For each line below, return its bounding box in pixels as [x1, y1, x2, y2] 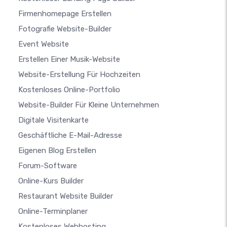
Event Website [18, 39, 69, 49]
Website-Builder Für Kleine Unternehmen [18, 100, 159, 109]
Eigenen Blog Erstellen [18, 145, 96, 155]
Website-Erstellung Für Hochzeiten [18, 69, 140, 79]
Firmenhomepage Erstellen [18, 9, 111, 18]
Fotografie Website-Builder [18, 24, 111, 33]
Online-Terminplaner [18, 206, 88, 216]
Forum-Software [18, 161, 77, 170]
